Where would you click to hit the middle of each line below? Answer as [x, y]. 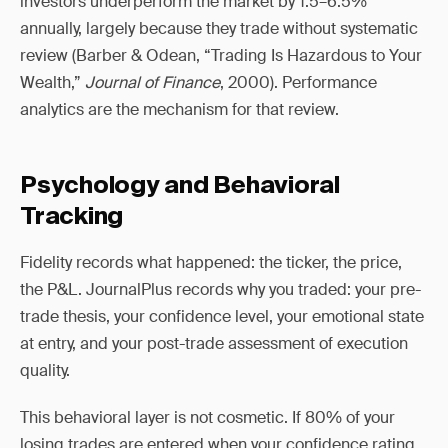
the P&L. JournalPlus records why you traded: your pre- [220, 289]
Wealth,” [52, 82]
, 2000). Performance [298, 82]
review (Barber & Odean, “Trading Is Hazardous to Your [221, 55]
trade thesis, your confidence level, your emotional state [222, 316]
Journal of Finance [152, 82]
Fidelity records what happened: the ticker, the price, [211, 262]
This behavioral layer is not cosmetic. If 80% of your [207, 417]
